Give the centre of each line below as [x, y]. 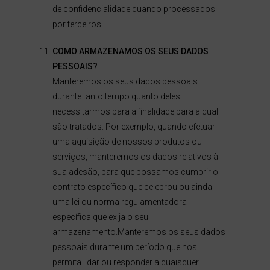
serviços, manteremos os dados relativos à [135, 157]
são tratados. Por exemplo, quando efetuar [133, 127]
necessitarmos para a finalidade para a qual [135, 111]
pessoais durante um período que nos [124, 247]
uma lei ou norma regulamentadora [119, 202]
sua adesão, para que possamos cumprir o [135, 172]
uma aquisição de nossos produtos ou [127, 142]
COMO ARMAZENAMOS [97, 51]
